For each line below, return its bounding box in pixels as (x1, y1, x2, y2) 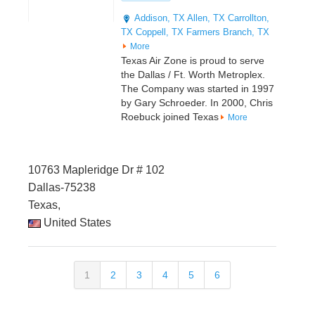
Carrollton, (228, 13, 269, 24)
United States (41, 217, 111, 229)
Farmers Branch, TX (186, 27, 269, 38)
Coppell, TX (136, 27, 184, 38)
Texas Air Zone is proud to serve (121, 55, 264, 67)
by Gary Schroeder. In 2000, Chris (121, 97, 273, 109)
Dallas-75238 (28, 181, 96, 194)
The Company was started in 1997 (121, 83, 274, 95)
